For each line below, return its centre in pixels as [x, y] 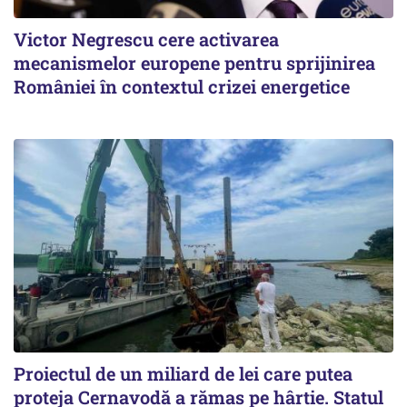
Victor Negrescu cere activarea [146, 39]
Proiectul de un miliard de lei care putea [183, 373]
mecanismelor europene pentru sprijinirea [194, 62]
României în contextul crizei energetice [182, 86]
